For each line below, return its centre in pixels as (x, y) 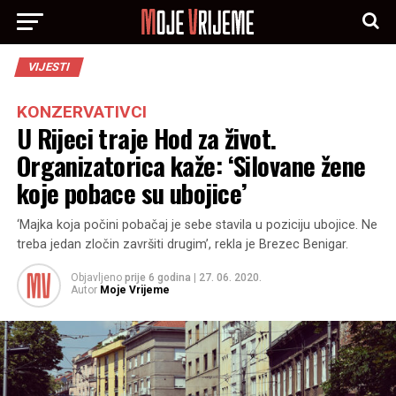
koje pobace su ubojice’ (132, 193)
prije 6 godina (157, 278)
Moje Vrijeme (134, 290)
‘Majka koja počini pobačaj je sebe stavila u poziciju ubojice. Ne (197, 225)
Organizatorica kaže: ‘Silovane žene (191, 165)
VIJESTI (49, 67)
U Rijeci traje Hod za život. (146, 138)
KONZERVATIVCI (81, 112)
